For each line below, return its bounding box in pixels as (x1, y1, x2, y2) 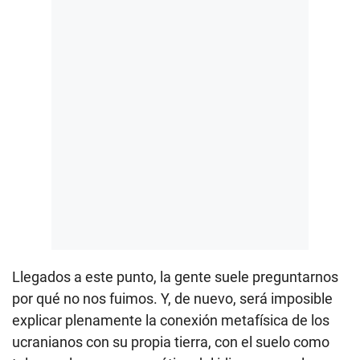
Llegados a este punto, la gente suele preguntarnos (12, 268, 338, 285)
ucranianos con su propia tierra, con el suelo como (12, 333, 329, 350)
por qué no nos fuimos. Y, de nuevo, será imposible (12, 289, 333, 307)
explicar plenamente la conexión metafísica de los (12, 311, 329, 329)
